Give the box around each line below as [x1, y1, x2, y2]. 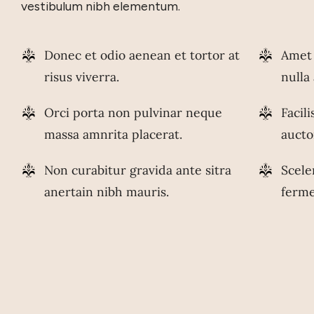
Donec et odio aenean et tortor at [43, 47, 240, 64]
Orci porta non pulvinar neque [43, 104, 222, 121]
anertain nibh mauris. [43, 184, 169, 200]
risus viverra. [43, 69, 119, 86]
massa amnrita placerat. [43, 126, 182, 143]
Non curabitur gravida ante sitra [43, 162, 231, 179]
